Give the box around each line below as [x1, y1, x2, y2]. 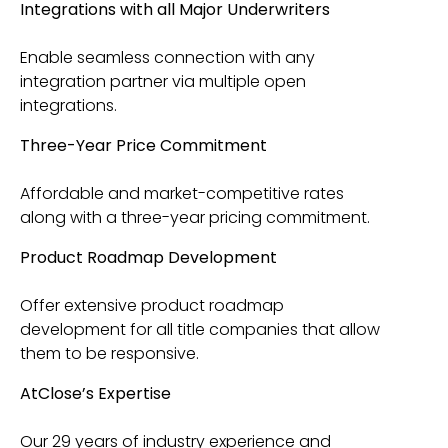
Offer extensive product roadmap [20, 294, 284, 317]
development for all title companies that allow [20, 318, 380, 341]
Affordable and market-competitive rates [20, 182, 344, 205]
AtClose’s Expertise [20, 382, 171, 405]
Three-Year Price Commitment [20, 134, 267, 157]
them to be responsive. [20, 342, 199, 365]
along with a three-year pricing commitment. [20, 206, 370, 229]
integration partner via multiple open [20, 70, 306, 93]
